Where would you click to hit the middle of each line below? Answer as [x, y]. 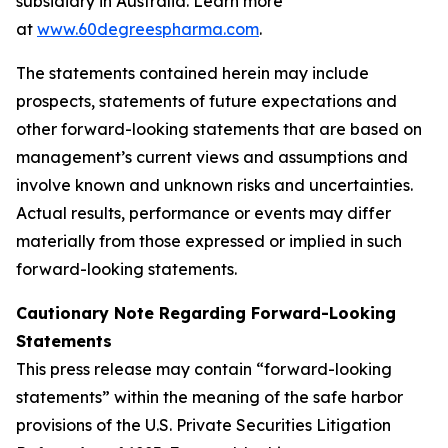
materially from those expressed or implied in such [209, 241]
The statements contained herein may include [192, 73]
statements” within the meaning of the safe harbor [209, 397]
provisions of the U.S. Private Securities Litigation [203, 425]
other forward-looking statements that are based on [219, 129]
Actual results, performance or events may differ [203, 213]
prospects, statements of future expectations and [206, 101]
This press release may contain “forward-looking [204, 369]
